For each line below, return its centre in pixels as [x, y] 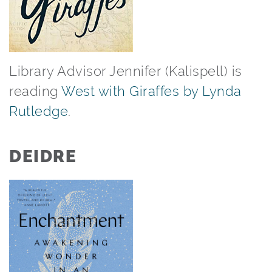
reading [35, 91]
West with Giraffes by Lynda [151, 91]
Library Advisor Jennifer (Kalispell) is [126, 71]
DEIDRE [43, 156]
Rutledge [39, 111]
